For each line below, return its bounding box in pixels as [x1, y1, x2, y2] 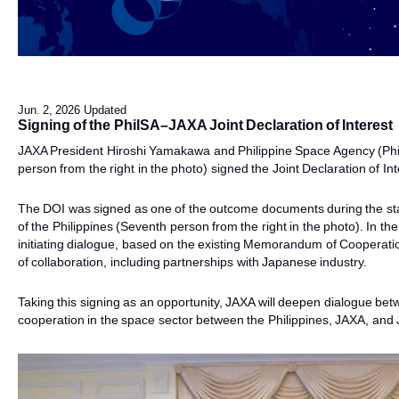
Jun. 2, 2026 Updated [18, 103, 126, 117]
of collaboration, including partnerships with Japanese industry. [18, 255, 368, 269]
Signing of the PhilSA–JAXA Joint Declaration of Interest [18, 118, 394, 133]
